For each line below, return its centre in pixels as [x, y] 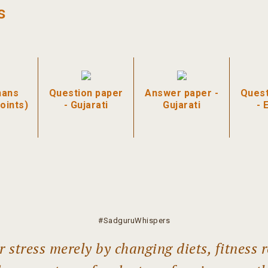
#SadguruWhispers [134, 221]
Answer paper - [182, 93]
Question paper [86, 93]
